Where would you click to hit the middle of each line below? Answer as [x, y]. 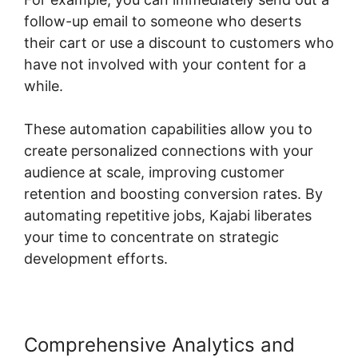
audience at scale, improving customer [154, 173]
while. [44, 86]
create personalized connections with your [169, 151]
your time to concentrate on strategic [151, 237]
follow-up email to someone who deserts [163, 22]
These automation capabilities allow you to [168, 129]
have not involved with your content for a [165, 65]
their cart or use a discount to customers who [179, 43]
